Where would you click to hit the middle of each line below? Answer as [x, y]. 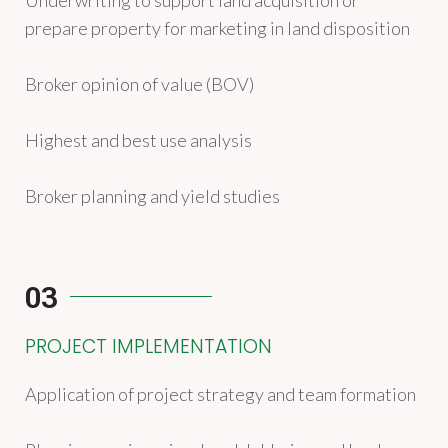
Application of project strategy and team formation [220, 394]
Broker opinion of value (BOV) [139, 84]
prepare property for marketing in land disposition [217, 28]
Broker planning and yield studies [152, 196]
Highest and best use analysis [138, 140]
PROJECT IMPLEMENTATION [148, 346]
